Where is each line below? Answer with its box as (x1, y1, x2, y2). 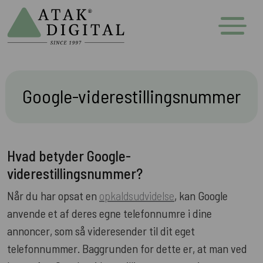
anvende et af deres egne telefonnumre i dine (7, 205, 212, 220)
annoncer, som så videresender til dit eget (7, 223, 195, 238)
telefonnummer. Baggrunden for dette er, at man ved (7, 241, 247, 255)
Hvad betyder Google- (7, 146, 131, 164)
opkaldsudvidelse (99, 188, 174, 203)
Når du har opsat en (7, 188, 99, 203)
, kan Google (174, 188, 228, 203)
